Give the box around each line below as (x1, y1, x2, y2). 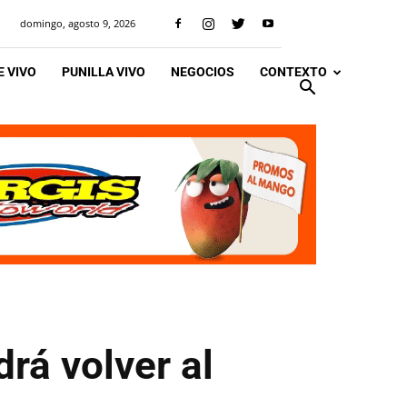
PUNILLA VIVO (62, 65, 145, 79)
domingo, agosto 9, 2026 (20, 16, 135, 30)
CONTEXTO (260, 65, 327, 79)
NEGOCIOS (171, 65, 234, 79)
